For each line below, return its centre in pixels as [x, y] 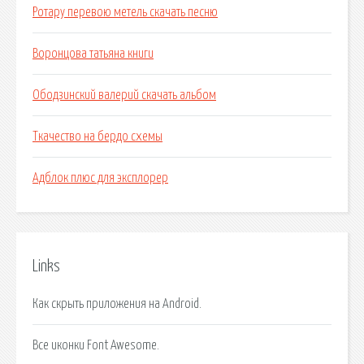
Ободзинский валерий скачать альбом [124, 95]
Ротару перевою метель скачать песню [125, 13]
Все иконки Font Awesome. [96, 345]
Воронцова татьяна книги [93, 54]
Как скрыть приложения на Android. [117, 303]
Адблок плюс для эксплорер [100, 178]
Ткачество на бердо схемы [97, 137]
